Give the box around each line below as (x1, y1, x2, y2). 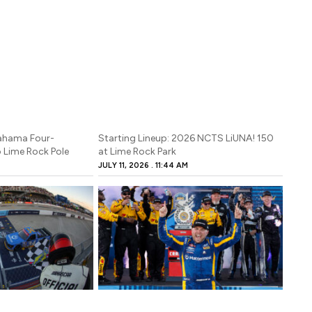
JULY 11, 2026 (98, 160, 152, 170)
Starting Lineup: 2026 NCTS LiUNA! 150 (98, 132, 274, 144)
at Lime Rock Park (98, 145, 177, 157)
